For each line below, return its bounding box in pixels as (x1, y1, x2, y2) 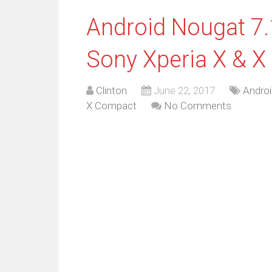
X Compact (86, 100, 137, 112)
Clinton (96, 84, 127, 97)
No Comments (164, 100, 231, 112)
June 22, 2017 (154, 84, 215, 97)
